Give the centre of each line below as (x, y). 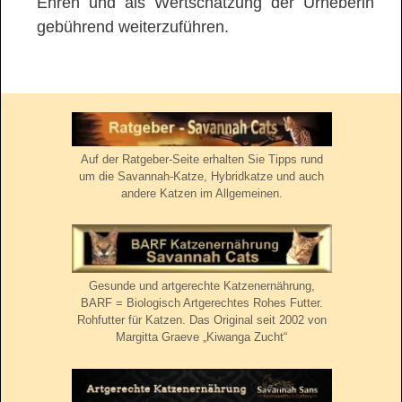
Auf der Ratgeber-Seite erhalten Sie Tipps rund (201, 159)
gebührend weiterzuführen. (133, 27)
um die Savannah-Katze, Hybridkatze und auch (201, 176)
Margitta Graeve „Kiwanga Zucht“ (201, 337)
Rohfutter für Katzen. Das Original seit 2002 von (201, 320)
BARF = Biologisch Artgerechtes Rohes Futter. (201, 303)
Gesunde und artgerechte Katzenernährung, (201, 286)
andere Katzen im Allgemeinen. (201, 193)
